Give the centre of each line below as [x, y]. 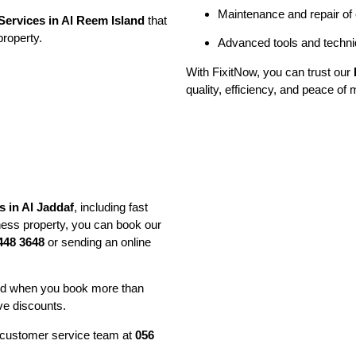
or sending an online [98, 242]
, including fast [111, 207]
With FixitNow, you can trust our [270, 72]
